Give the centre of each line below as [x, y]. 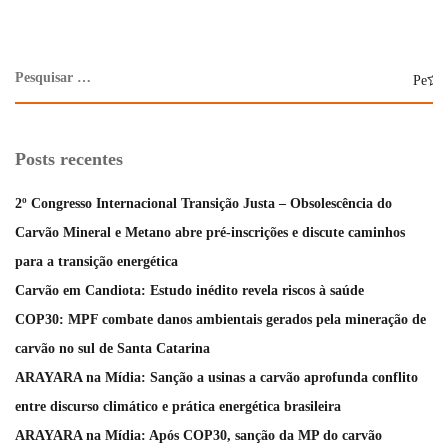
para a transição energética [96, 261]
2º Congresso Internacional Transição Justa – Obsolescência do [203, 203]
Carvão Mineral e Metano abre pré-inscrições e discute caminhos [210, 232]
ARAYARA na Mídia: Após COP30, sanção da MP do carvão [198, 435]
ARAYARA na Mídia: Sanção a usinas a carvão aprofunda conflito [216, 377]
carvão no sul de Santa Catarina [112, 348]
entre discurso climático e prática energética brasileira [178, 406]
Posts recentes [69, 159]
